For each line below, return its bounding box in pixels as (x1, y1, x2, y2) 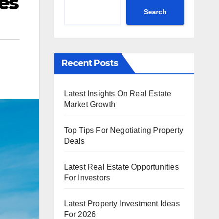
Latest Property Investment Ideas (64, 199, 180, 208)
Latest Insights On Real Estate (64, 89, 172, 98)
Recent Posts (61, 58, 118, 68)
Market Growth (64, 100, 116, 109)
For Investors (64, 174, 110, 182)
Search (144, 7, 167, 16)
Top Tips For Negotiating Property (64, 126, 184, 134)
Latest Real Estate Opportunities (64, 163, 179, 171)
